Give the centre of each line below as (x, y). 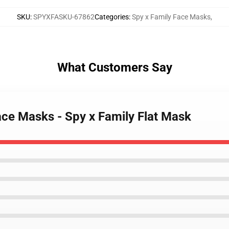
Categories (112, 17)
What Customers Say (114, 67)
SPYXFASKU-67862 (64, 17)
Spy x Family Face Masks (171, 17)
